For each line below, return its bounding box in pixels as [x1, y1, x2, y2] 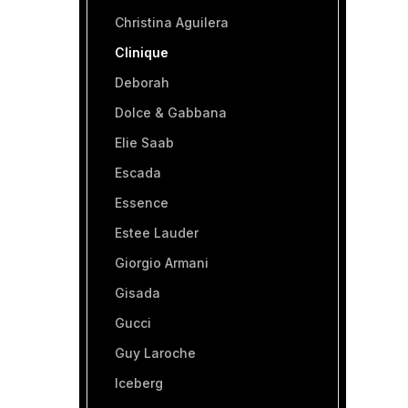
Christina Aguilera [115, 15, 229, 30]
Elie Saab [115, 135, 174, 150]
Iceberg [115, 375, 163, 391]
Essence [115, 195, 168, 210]
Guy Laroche [115, 345, 196, 361]
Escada [115, 165, 161, 180]
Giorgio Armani [115, 255, 209, 270]
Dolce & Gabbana [115, 105, 227, 120]
